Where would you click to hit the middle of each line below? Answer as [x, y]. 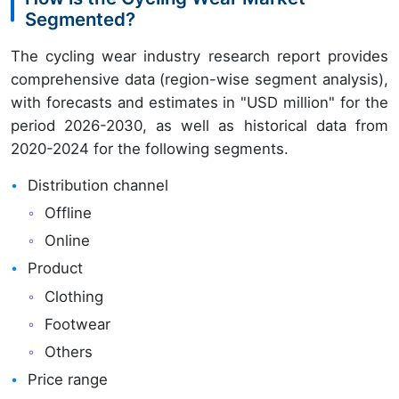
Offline [69, 213]
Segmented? [80, 19]
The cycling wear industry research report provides [199, 56]
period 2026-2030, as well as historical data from [199, 125]
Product [56, 269]
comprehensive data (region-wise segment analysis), [199, 79]
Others [69, 352]
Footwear [78, 324]
